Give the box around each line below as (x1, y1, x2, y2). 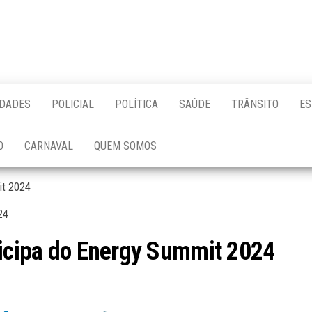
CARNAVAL (24, 139, 73, 153)
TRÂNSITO (231, 97, 279, 111)
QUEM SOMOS (94, 139, 157, 153)
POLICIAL (52, 97, 94, 111)
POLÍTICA (115, 97, 158, 111)
